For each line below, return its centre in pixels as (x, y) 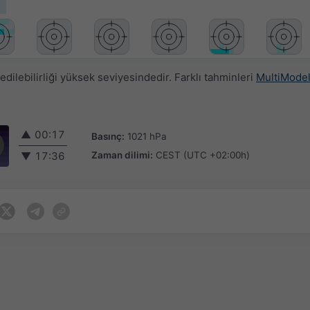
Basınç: (108, 136)
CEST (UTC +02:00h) (203, 155)
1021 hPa (147, 136)
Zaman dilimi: (122, 155)
